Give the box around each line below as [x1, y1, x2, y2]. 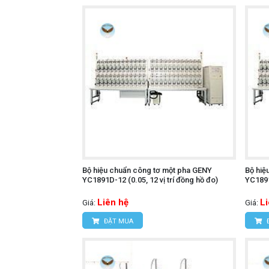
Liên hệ [97, 196, 128, 208]
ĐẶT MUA [102, 217, 133, 225]
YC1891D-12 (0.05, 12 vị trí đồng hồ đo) [82, 175, 218, 184]
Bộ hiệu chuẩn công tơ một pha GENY [82, 165, 212, 175]
